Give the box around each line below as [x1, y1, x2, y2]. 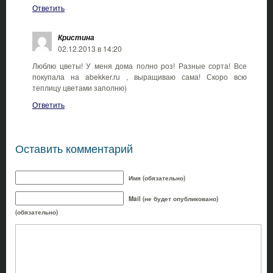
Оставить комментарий [15, 140, 133, 156]
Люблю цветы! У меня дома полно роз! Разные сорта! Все [32, 60, 247, 71]
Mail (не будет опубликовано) [129, 194, 218, 203]
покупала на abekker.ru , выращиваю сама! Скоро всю [32, 71, 247, 82]
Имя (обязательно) [129, 173, 185, 182]
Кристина [58, 32, 94, 43]
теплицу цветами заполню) [32, 82, 127, 93]
